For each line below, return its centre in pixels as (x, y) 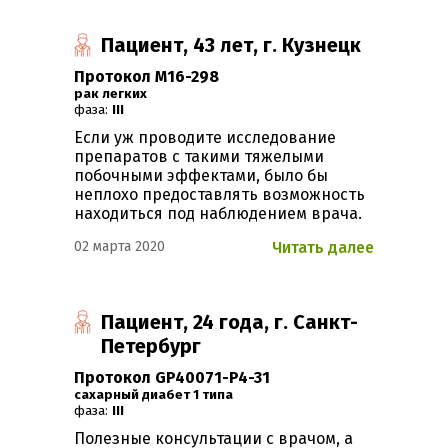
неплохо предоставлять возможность (219, 195)
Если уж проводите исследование (205, 138)
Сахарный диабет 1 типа (157, 395)
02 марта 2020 (119, 247)
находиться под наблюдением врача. (218, 214)
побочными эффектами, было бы (201, 176)
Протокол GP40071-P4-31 (172, 378)
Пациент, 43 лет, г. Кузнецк (231, 45)
